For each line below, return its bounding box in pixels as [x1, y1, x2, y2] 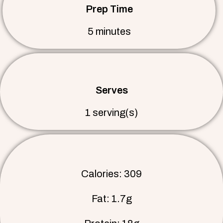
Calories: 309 [81, 168, 142, 180]
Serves [95, 85, 128, 96]
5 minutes [87, 26, 131, 37]
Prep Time [85, 3, 133, 15]
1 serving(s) [85, 107, 138, 118]
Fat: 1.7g [91, 193, 132, 205]
